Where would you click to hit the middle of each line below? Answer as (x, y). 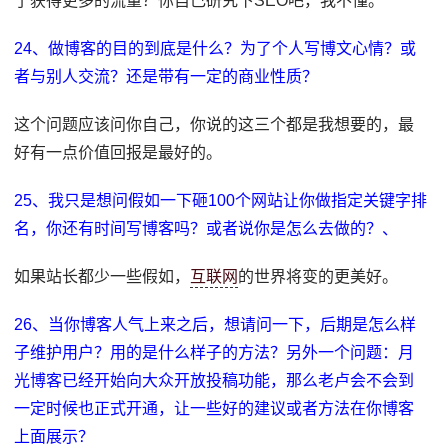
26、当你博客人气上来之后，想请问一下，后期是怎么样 (215, 324)
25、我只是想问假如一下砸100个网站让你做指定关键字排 (221, 200)
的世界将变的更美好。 (318, 276)
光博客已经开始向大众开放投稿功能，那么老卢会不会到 (214, 380)
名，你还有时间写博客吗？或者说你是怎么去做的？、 (206, 228)
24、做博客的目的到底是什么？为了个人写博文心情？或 (215, 48)
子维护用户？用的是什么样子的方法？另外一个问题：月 (214, 352)
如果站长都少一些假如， (102, 276)
